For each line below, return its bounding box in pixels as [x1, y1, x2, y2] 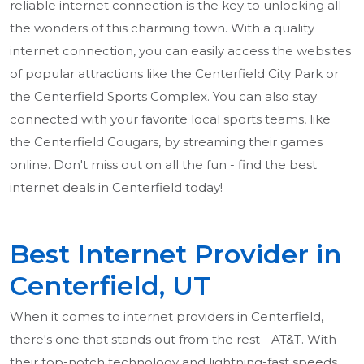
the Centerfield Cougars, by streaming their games [10, 134, 323, 150]
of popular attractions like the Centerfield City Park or [10, 66, 339, 82]
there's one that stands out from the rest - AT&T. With [10, 331, 336, 348]
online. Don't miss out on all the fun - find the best [10, 157, 317, 173]
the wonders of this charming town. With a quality [10, 20, 314, 37]
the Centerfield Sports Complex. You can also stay [10, 89, 317, 105]
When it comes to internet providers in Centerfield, [10, 309, 323, 325]
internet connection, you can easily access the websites [10, 43, 351, 59]
